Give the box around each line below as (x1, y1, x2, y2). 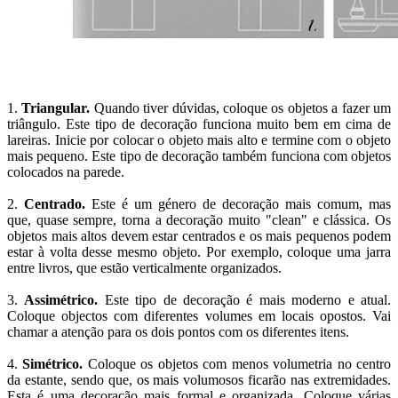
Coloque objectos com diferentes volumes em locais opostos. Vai (7, 307, 391, 323)
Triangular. (21, 99, 91, 115)
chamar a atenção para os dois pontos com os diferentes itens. (7, 323, 349, 339)
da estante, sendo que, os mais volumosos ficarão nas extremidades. (7, 371, 391, 387)
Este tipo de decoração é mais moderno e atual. (98, 291, 392, 307)
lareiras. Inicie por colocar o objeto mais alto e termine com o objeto (7, 131, 391, 147)
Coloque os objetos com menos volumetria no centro (83, 355, 392, 371)
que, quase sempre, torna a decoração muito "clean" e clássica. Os (7, 211, 391, 227)
